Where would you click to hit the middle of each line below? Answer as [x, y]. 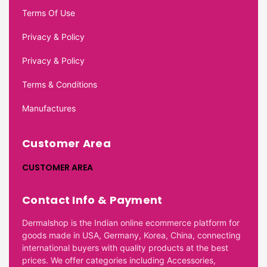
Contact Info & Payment [92, 200]
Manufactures [49, 108]
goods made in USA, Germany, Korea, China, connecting [131, 235]
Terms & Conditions [60, 85]
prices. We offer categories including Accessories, [119, 260]
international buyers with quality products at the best [125, 248]
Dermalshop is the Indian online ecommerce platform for [131, 223]
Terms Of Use [49, 13]
